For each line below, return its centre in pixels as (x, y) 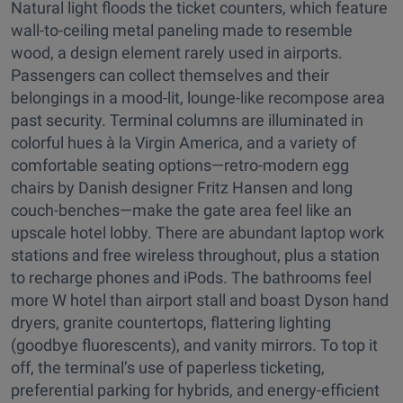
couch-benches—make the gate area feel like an (181, 210)
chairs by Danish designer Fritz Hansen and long (182, 187)
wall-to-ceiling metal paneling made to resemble (182, 30)
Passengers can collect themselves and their (170, 75)
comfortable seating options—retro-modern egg (180, 165)
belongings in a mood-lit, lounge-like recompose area (198, 97)
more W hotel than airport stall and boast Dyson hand (200, 300)
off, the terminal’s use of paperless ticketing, (168, 367)
